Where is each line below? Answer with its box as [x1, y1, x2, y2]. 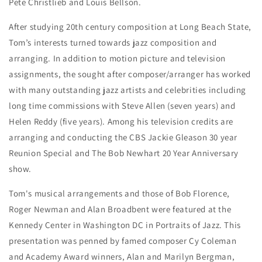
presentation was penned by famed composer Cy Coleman [9, 235, 237, 246]
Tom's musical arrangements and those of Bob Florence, [9, 188, 230, 199]
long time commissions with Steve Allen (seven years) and [9, 100, 236, 111]
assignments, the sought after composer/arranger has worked [9, 68, 251, 80]
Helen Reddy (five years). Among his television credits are [9, 116, 233, 127]
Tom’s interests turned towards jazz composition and [9, 37, 217, 48]
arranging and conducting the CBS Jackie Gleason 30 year [9, 132, 238, 143]
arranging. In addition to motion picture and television [9, 53, 226, 64]
